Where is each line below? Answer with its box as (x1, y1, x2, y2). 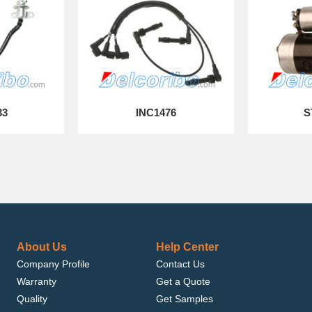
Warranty (17, 276, 56, 287)
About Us (17, 241, 67, 253)
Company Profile (17, 258, 90, 270)
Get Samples (156, 293, 213, 304)
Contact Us (156, 258, 205, 270)
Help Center (156, 241, 219, 253)
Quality (17, 293, 47, 304)
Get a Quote (156, 276, 210, 287)
